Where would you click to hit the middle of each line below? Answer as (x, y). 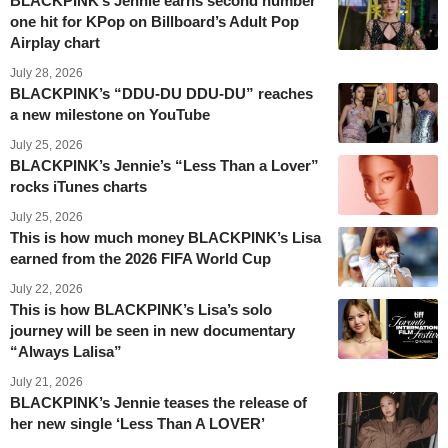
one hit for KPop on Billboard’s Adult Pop (154, 21)
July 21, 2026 (46, 381)
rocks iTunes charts (78, 186)
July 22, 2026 (46, 288)
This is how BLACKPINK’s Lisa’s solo (141, 309)
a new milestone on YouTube (110, 114)
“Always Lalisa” (66, 351)
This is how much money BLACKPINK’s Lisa (165, 237)
